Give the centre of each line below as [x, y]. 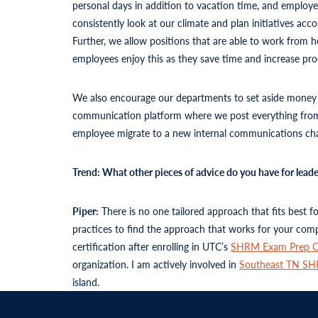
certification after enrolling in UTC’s [152, 246]
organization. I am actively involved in [156, 264]
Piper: [86, 210]
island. [86, 281]
